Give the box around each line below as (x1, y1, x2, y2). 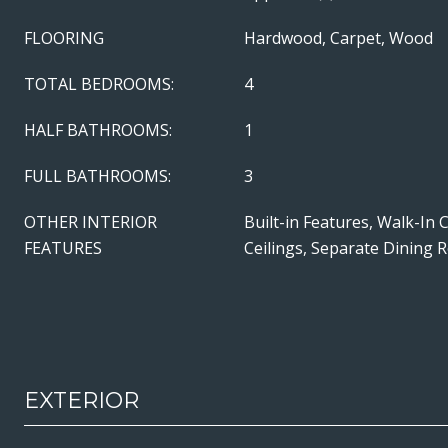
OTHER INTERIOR (24, 211, 157, 233)
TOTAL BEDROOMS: (24, 73, 174, 95)
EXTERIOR (24, 387, 139, 414)
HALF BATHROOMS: (24, 119, 172, 141)
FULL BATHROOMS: (24, 165, 171, 187)
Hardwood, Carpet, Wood (244, 27, 433, 49)
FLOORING (24, 27, 104, 49)
